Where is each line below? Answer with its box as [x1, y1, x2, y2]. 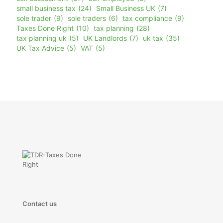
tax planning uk [16, 34, 67, 43]
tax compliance [122, 14, 172, 23]
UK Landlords [83, 34, 127, 43]
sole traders [68, 14, 106, 23]
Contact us [22, 200, 57, 208]
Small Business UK [96, 4, 155, 13]
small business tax [16, 4, 76, 13]
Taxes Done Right [16, 24, 74, 33]
